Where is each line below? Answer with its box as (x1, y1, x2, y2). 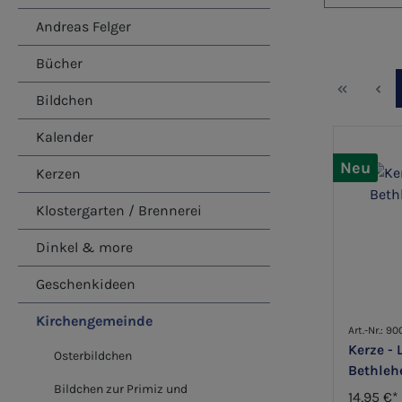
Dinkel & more (36, 239, 133, 256)
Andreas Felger (36, 18, 131, 35)
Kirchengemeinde (36, 312, 153, 329)
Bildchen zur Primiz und (54, 381, 188, 397)
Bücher (36, 55, 83, 72)
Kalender (36, 128, 93, 145)
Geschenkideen (36, 275, 135, 293)
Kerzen (36, 165, 81, 182)
